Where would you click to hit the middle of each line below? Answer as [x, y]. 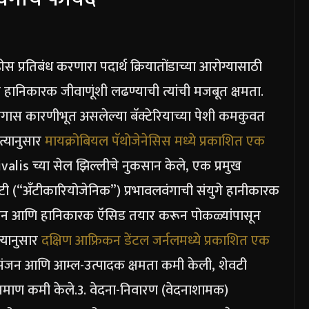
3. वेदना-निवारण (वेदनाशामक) [153, 290]
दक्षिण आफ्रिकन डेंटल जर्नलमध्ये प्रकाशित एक [156, 240]
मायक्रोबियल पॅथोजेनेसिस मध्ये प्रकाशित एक [153, 141]
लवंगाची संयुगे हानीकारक [216, 191]
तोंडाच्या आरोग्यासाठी [209, 67]
